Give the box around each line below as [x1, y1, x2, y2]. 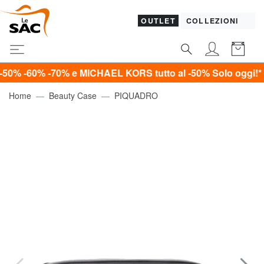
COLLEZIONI [186, 15, 241, 27]
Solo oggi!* [177, 65, 227, 80]
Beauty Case [49, 89, 97, 101]
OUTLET [141, 15, 176, 27]
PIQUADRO [114, 89, 158, 101]
